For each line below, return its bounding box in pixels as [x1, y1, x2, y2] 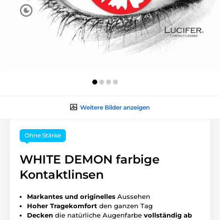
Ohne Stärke [25, 131, 61, 139]
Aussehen [115, 192, 150, 200]
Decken [27, 211, 53, 219]
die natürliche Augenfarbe [53, 211, 144, 219]
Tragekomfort [50, 201, 99, 210]
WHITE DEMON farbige [20, 152, 160, 166]
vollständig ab [144, 211, 192, 219]
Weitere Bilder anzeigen [80, 103, 150, 111]
